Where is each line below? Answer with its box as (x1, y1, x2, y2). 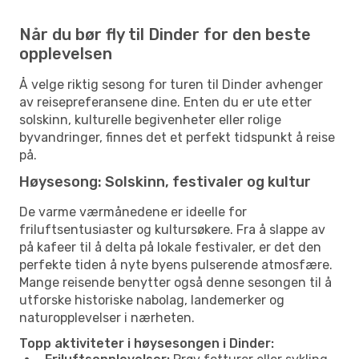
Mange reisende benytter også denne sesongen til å (19, 274, 332, 290)
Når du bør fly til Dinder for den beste (19, 24, 311, 44)
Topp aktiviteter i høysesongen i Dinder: (19, 335, 274, 351)
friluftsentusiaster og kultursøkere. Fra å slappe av (19, 221, 325, 237)
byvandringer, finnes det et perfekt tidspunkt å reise (19, 129, 335, 145)
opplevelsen (19, 43, 112, 63)
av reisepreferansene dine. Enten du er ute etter (19, 94, 312, 110)
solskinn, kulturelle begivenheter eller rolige (19, 111, 281, 127)
